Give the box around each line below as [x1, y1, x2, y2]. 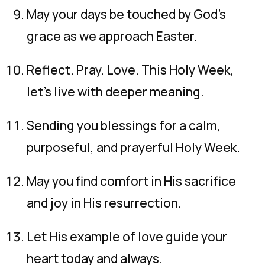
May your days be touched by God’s [27, 6, 226, 22]
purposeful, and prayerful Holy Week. [27, 139, 240, 156]
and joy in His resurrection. [27, 195, 182, 211]
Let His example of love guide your [27, 228, 227, 245]
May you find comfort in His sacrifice [27, 173, 236, 189]
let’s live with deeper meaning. [27, 83, 204, 100]
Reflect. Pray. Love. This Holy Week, [27, 62, 234, 78]
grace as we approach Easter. [27, 28, 197, 44]
